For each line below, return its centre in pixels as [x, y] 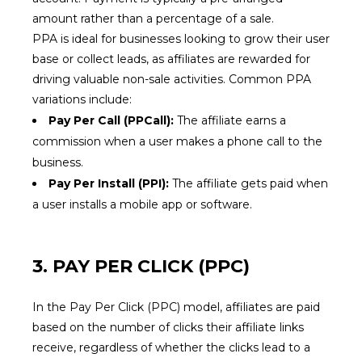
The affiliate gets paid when [248, 183]
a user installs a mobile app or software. [142, 204]
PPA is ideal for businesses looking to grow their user [181, 39]
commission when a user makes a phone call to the [177, 141]
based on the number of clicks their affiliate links [168, 327]
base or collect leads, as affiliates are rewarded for [171, 59]
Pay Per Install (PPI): [109, 183]
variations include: [82, 99]
